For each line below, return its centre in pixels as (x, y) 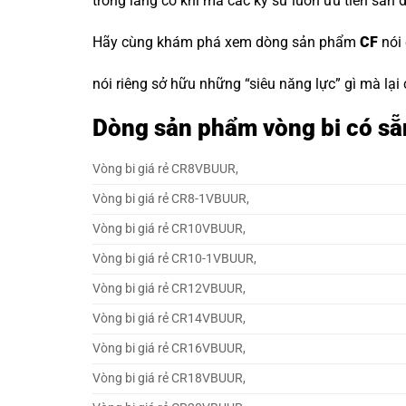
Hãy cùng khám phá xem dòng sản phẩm (226, 42)
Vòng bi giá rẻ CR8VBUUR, (165, 169)
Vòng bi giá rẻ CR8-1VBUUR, (171, 199)
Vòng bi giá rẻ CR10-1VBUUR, (174, 259)
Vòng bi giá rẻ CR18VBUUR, (169, 379)
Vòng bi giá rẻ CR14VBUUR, (169, 319)
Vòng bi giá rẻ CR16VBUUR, (169, 349)
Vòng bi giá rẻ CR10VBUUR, (169, 229)
